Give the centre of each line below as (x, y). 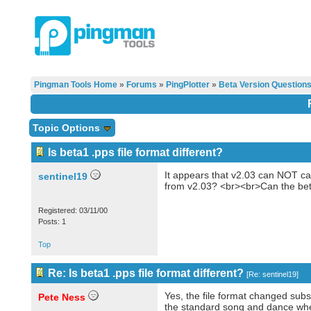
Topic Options (67, 128)
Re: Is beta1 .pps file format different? (145, 273)
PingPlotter (187, 85)
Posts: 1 (52, 221)
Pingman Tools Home (75, 85)
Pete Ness (61, 297)
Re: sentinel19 (272, 274)
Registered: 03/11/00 (73, 210)
